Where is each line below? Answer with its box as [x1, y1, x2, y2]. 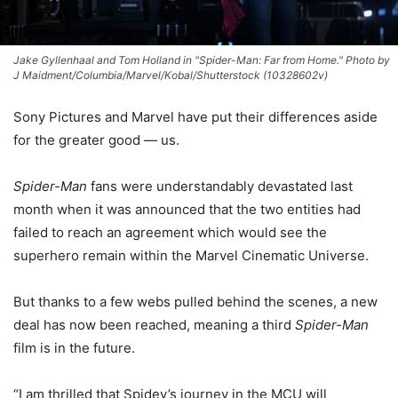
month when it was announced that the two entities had [13, 200, 361, 218]
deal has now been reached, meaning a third [13, 315, 295, 333]
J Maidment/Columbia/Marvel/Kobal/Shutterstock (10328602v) [13, 68, 328, 82]
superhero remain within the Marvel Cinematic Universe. [13, 246, 369, 264]
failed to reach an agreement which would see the [13, 223, 327, 241]
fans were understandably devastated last [87, 177, 353, 195]
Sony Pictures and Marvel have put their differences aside [13, 107, 378, 125]
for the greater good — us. [13, 131, 179, 148]
